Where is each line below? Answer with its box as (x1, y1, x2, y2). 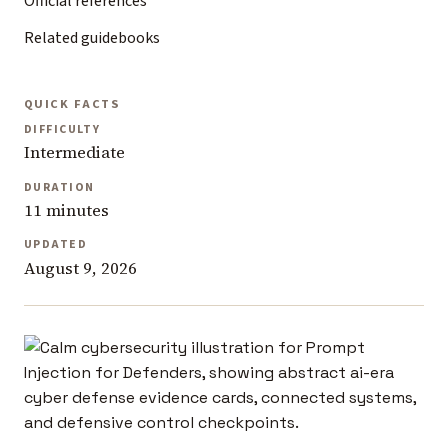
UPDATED (24, 236, 87, 254)
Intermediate (24, 141, 125, 165)
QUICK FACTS (24, 94, 121, 113)
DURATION (24, 178, 95, 196)
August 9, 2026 (24, 256, 137, 280)
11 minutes (24, 199, 109, 223)
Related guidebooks (24, 26, 160, 49)
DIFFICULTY (24, 121, 101, 139)
